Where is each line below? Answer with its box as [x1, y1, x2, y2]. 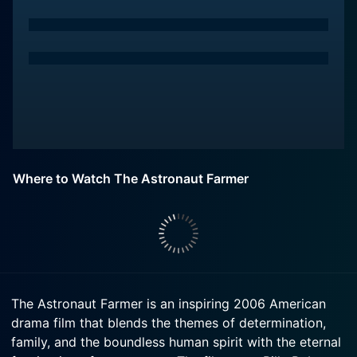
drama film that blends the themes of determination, [11, 315, 326, 331]
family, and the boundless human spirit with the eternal [11, 334, 341, 350]
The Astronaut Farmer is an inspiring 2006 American [11, 296, 326, 312]
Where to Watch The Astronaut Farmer [13, 171, 249, 186]
